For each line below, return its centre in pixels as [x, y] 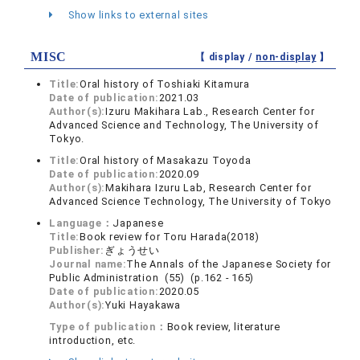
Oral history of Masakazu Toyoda [166, 161]
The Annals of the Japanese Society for [229, 264]
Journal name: [88, 264]
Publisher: [77, 251]
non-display [286, 57]
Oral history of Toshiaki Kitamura [165, 84]
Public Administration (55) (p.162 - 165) [152, 278]
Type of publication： [108, 327]
